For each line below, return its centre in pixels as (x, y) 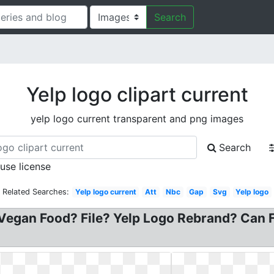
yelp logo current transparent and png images (137, 119)
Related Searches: (35, 192)
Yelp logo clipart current (137, 94)
